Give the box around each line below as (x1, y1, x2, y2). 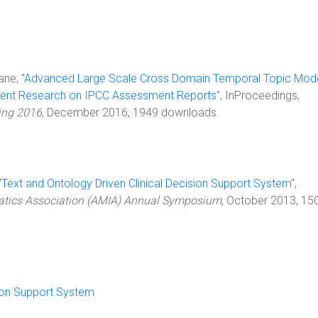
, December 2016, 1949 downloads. (42, 106, 219, 119)
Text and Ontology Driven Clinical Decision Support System (1, 177, 291, 190)
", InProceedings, (216, 89, 300, 102)
